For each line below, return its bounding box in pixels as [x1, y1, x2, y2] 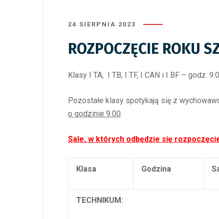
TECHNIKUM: [76, 196, 123, 205]
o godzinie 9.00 [68, 109, 121, 118]
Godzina [141, 164, 171, 174]
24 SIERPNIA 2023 [68, 21, 136, 28]
